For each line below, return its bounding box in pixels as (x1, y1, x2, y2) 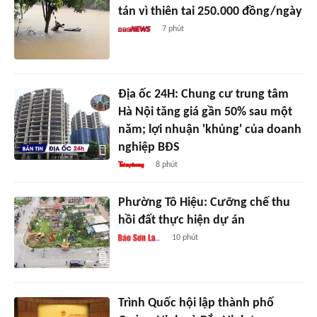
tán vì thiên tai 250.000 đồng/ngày (117, 5, 302, 19)
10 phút (172, 234, 199, 243)
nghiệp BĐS (117, 141, 180, 155)
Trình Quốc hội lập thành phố (117, 296, 274, 311)
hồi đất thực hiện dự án (117, 214, 245, 228)
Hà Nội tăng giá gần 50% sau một (117, 105, 292, 120)
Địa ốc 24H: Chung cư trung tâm (117, 88, 289, 102)
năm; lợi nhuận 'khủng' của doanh (117, 123, 301, 137)
